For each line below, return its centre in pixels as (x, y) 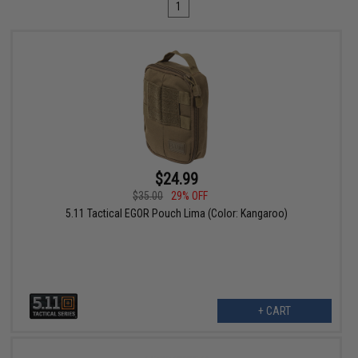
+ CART (274, 311)
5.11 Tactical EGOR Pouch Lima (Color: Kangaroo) (176, 214)
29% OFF (190, 196)
